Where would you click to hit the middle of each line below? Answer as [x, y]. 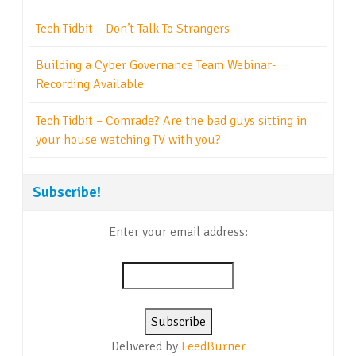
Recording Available [90, 85]
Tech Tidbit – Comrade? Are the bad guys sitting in [171, 121]
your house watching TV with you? [128, 140]
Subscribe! [67, 192]
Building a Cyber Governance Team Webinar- [156, 66]
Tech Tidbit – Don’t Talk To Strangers [133, 29]
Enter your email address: [178, 232]
